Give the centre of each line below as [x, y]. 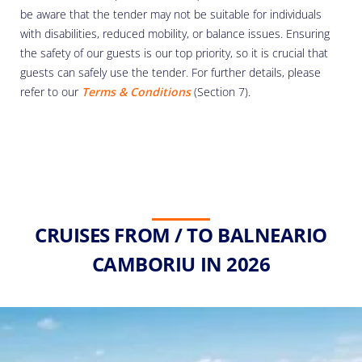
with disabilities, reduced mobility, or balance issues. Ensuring [175, 34]
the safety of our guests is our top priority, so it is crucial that [174, 53]
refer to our [51, 92]
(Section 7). [221, 92]
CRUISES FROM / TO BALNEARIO [181, 234]
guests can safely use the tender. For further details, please [170, 73]
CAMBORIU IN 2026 [181, 263]
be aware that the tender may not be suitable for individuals [171, 15]
